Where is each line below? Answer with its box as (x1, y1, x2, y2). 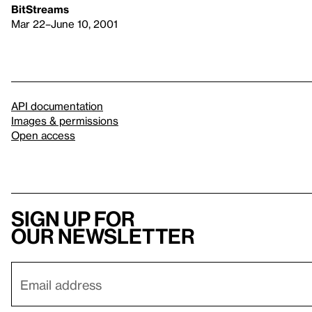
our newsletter (11, 224, 195, 249)
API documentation (11, 100, 103, 113)
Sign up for (11, 207, 135, 231)
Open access (11, 129, 75, 142)
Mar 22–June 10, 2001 (11, 17, 118, 31)
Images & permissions (11, 114, 118, 127)
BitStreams (11, 3, 69, 16)
